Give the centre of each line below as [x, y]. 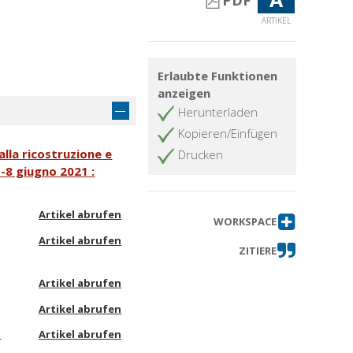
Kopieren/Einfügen [228, 134]
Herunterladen [218, 112]
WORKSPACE [245, 222]
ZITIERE [257, 251]
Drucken [201, 155]
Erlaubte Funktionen [218, 76]
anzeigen [184, 93]
